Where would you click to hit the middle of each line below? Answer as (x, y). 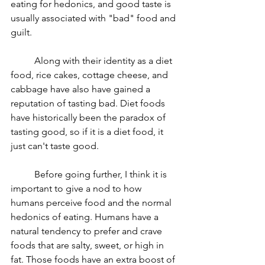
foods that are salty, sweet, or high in (88, 245)
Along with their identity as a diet (22, 61)
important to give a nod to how (77, 188)
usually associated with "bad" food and (94, 18)
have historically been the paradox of (89, 117)
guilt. (22, 32)
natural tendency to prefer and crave (88, 231)
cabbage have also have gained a (82, 89)
